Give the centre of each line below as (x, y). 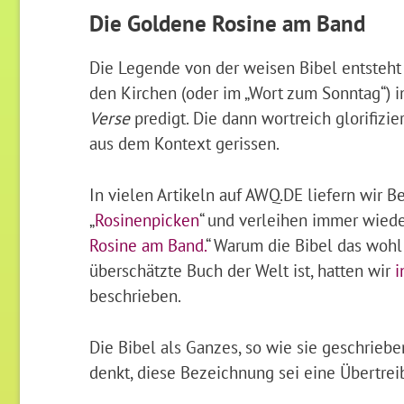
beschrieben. (135, 295)
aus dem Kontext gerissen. (184, 143)
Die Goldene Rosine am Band (227, 24)
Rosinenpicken (147, 219)
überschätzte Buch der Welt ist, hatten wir (242, 270)
